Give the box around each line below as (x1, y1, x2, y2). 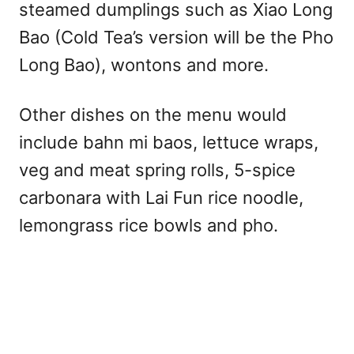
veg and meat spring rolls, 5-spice (19, 159, 296, 180)
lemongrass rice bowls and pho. (19, 214, 278, 235)
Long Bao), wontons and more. (19, 54, 269, 75)
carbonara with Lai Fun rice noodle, (19, 186, 303, 208)
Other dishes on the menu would (19, 104, 287, 125)
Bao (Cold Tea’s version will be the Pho (19, 26, 333, 47)
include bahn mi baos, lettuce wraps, (19, 131, 318, 153)
